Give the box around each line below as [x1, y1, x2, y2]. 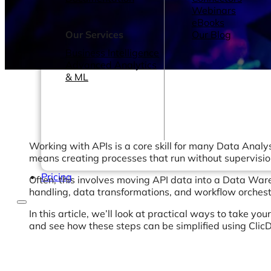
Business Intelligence [65, 47, 159, 59]
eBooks [192, 16, 224, 28]
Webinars [192, 4, 236, 16]
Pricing [41, 171, 72, 183]
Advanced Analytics [65, 59, 157, 71]
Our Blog [192, 28, 231, 41]
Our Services [65, 28, 123, 41]
